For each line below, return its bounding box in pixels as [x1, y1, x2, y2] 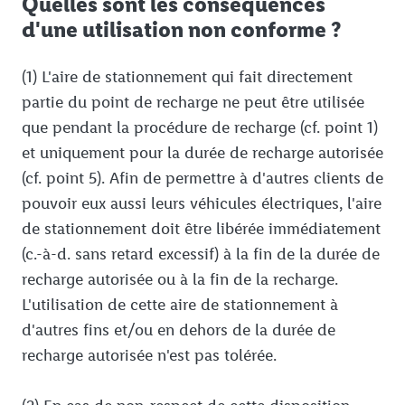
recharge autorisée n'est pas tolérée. [22, 345, 277, 366]
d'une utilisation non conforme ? [22, 16, 341, 43]
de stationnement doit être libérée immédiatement [22, 219, 381, 240]
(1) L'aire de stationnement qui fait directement [22, 67, 353, 88]
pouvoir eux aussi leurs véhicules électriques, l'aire [22, 193, 381, 214]
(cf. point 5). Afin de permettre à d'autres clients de [22, 168, 383, 189]
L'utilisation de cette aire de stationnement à [22, 295, 338, 316]
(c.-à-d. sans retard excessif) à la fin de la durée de [22, 244, 380, 265]
